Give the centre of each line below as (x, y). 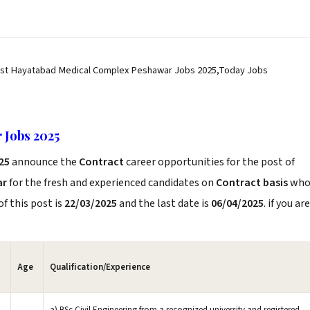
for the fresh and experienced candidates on (111, 183)
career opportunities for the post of (210, 162)
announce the (45, 162)
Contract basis (252, 183)
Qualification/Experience (100, 267)
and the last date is (164, 203)
